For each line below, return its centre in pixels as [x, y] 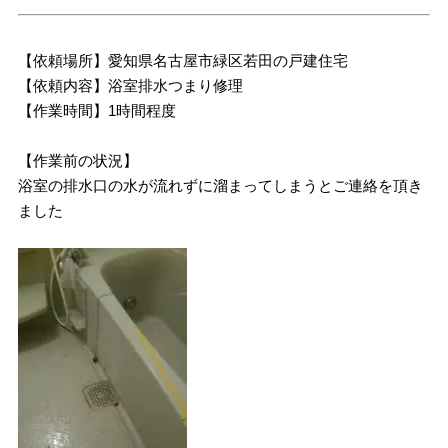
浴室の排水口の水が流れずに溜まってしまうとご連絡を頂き [221, 185]
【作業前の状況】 [78, 160]
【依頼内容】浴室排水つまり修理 [131, 85]
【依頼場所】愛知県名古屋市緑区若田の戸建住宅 [183, 60]
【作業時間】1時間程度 [97, 110]
